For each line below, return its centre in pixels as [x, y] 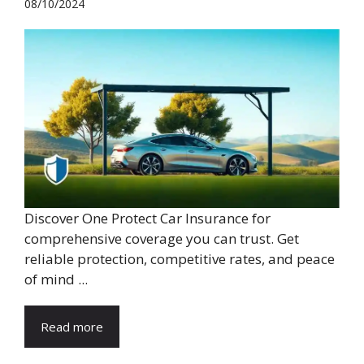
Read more [72, 327]
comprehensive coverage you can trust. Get [162, 239]
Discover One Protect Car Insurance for [147, 219]
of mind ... [56, 279]
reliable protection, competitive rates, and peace [180, 259]
